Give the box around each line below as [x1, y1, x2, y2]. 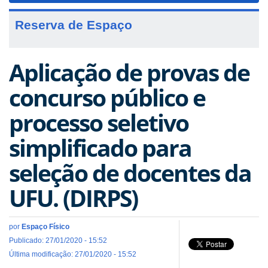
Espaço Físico [22, 222, 69, 231]
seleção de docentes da [9, 156, 251, 188]
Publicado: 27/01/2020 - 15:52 [9, 236, 107, 245]
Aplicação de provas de [9, 56, 249, 88]
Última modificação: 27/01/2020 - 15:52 [9, 249, 136, 258]
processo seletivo [9, 106, 188, 138]
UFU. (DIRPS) [9, 181, 138, 214]
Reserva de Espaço [15, 17, 132, 32]
